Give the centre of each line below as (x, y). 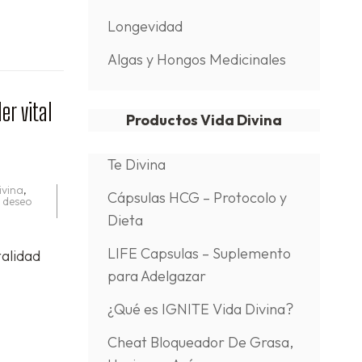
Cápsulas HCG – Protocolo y (197, 198)
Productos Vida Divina (204, 120)
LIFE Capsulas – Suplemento (199, 253)
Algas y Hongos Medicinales (196, 59)
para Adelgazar (156, 276)
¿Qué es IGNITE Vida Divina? (200, 309)
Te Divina (136, 164)
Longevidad (145, 26)
